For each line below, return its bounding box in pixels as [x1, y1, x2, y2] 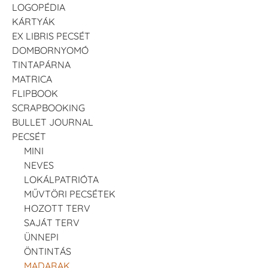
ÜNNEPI [24, 230, 59, 243]
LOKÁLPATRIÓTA [24, 173, 99, 185]
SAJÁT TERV [24, 216, 80, 229]
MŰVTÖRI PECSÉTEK [24, 187, 115, 200]
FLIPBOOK [12, 87, 58, 99]
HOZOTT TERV [24, 202, 90, 214]
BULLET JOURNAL [12, 115, 93, 128]
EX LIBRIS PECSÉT [12, 29, 90, 42]
